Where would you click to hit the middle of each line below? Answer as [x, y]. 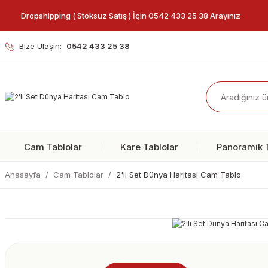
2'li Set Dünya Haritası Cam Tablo [179, 175]
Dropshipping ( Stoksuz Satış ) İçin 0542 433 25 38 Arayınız [131, 15]
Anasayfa [23, 175]
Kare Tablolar [149, 147]
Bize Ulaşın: [40, 46]
